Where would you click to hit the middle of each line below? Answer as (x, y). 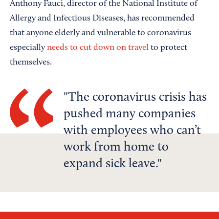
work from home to (116, 148)
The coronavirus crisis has (137, 98)
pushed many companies (130, 115)
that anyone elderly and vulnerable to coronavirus (100, 33)
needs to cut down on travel (98, 48)
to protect (168, 48)
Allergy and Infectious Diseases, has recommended (102, 19)
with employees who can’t (132, 131)
